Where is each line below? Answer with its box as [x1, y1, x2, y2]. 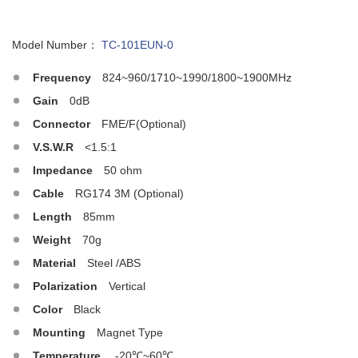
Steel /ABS [84, 257, 141, 270]
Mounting [33, 326, 86, 340]
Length [33, 210, 72, 224]
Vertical [105, 280, 145, 293]
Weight [33, 233, 71, 247]
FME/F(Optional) [98, 117, 186, 131]
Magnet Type [93, 326, 163, 340]
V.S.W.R [33, 141, 74, 154]
